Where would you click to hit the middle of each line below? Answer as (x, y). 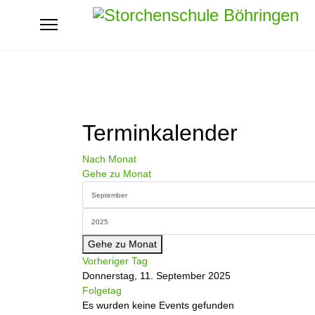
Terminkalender (160, 133)
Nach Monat (109, 159)
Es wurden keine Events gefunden (158, 305)
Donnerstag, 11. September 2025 (156, 276)
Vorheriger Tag (115, 261)
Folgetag (102, 290)
